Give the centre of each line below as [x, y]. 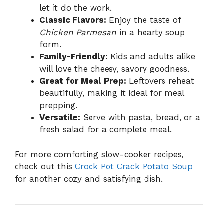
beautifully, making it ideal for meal [112, 93]
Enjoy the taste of [143, 20]
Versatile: [60, 118]
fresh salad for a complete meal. [106, 130]
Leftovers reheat [160, 81]
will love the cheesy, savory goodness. [114, 69]
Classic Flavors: [73, 20]
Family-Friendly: [73, 57]
